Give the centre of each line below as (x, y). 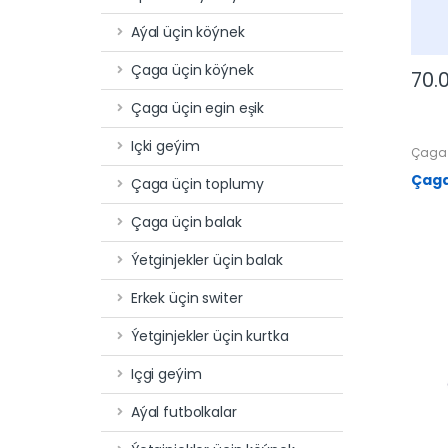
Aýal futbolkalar (183, 411)
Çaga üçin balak (186, 221)
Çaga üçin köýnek (192, 69)
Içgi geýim (166, 373)
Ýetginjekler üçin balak (206, 259)
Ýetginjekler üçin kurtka (209, 335)
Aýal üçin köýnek (187, 31)
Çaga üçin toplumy (197, 183)
